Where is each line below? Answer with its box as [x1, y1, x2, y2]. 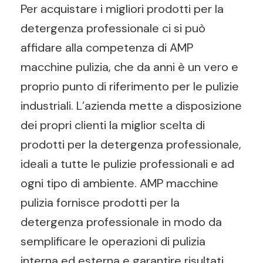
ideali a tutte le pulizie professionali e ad [21, 156, 234, 171]
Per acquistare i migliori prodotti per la [21, 1, 224, 16]
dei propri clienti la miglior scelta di [21, 117, 205, 133]
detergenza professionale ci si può [21, 21, 205, 36]
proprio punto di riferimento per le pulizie [21, 79, 239, 94]
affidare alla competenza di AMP [21, 40, 193, 55]
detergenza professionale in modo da [21, 214, 222, 230]
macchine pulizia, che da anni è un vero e [21, 59, 238, 75]
